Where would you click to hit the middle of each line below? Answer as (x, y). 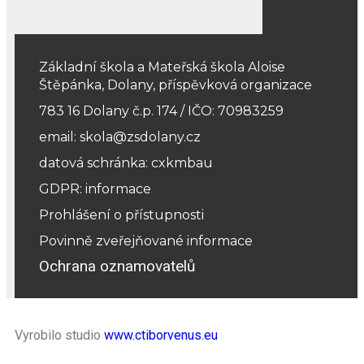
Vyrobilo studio (59, 336)
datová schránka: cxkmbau (126, 163)
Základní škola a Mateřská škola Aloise (162, 67)
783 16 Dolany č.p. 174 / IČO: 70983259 (161, 111)
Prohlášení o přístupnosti (121, 215)
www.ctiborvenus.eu (161, 336)
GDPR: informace (95, 189)
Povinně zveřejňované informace (146, 241)
